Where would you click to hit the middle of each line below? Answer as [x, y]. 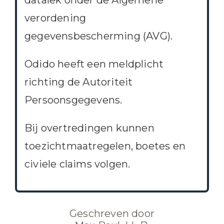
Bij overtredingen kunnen [89, 128]
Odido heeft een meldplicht [94, 64]
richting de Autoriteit [78, 82]
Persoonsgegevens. [73, 100]
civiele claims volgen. [77, 164]
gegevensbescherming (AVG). [98, 36]
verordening [55, 18]
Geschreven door [112, 214]
